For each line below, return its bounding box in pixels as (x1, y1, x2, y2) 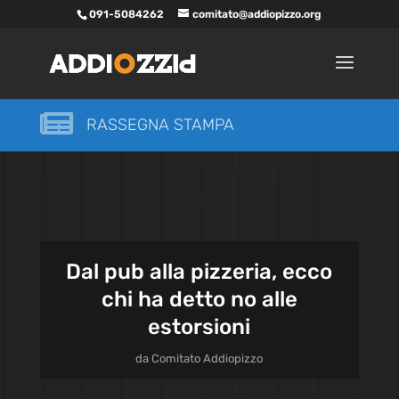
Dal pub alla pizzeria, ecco (66, 259, 333, 284)
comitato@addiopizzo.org (192, 8, 322, 20)
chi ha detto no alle (101, 287, 297, 312)
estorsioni (148, 314, 251, 339)
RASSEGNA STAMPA (85, 115, 234, 134)
